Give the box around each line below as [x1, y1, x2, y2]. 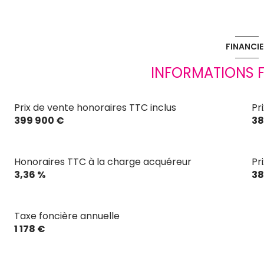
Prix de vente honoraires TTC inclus [14, 100, 176, 114]
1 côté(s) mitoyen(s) [33, 11, 128, 25]
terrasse [33, 43, 72, 57]
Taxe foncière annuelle [14, 209, 120, 223]
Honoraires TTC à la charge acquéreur [14, 154, 192, 169]
